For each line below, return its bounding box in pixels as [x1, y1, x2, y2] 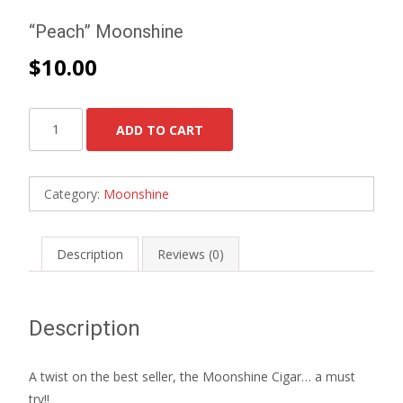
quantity [28, 154, 75, 172]
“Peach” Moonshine [29, 20, 184, 42]
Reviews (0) [157, 245, 224, 263]
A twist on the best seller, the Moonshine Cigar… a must [29, 367, 355, 385]
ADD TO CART [116, 121, 203, 139]
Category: [44, 184, 103, 202]
